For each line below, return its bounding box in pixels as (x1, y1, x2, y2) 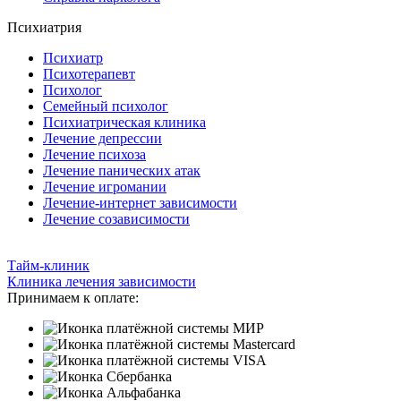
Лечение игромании (43, 179, 166, 195)
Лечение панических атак (43, 163, 200, 179)
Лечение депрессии (43, 131, 162, 147)
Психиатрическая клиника (43, 115, 206, 131)
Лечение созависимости (43, 211, 190, 227)
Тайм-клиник (7, 258, 90, 274)
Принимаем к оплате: (7, 290, 139, 306)
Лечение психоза (43, 147, 146, 163)
